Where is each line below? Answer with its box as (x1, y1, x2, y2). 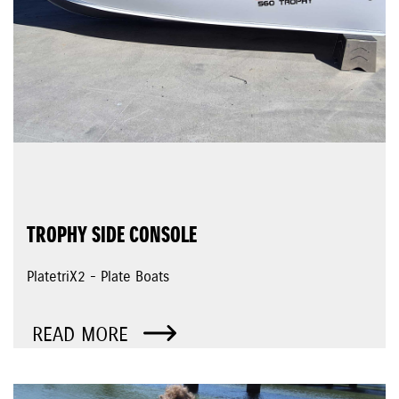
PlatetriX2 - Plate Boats (27, 268, 169, 287)
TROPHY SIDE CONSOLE (27, 222, 197, 250)
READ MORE (32, 322, 134, 348)
